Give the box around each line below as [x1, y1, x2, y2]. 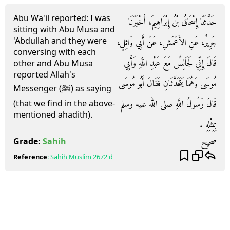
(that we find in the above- [13, 98, 115, 109]
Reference [13, 152, 47, 161]
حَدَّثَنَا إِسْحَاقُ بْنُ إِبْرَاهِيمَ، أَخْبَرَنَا [128, 14, 217, 30]
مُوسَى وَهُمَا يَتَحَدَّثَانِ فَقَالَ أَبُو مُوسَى [119, 76, 217, 92]
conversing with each [13, 46, 96, 57]
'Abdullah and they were [13, 35, 107, 46]
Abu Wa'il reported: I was [13, 12, 110, 24]
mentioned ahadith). [13, 109, 92, 120]
